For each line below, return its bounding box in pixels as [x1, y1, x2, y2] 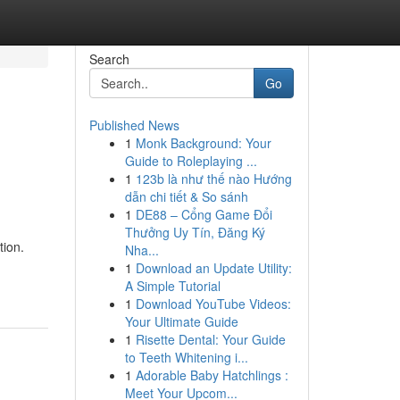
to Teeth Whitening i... [124, 348, 248, 366]
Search [88, 50, 129, 68]
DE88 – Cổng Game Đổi [135, 205, 272, 223]
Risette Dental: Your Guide [135, 330, 286, 348]
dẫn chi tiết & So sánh [124, 187, 248, 205]
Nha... [124, 241, 159, 259]
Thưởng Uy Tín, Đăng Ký [124, 223, 265, 241]
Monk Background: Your [135, 134, 271, 152]
